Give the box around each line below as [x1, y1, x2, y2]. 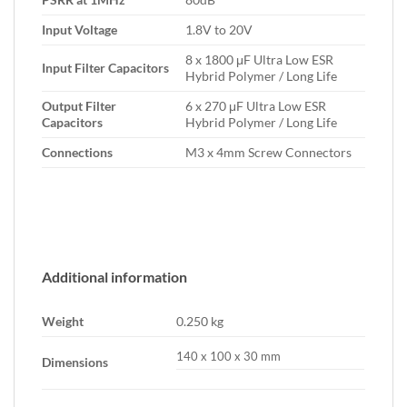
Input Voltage [42, 21, 117, 37]
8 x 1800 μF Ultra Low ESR [185, 51, 334, 67]
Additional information [42, 268, 187, 286]
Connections [42, 144, 115, 160]
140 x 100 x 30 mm [176, 349, 282, 364]
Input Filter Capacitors [42, 59, 169, 75]
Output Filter [42, 97, 116, 114]
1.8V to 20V [185, 21, 253, 37]
